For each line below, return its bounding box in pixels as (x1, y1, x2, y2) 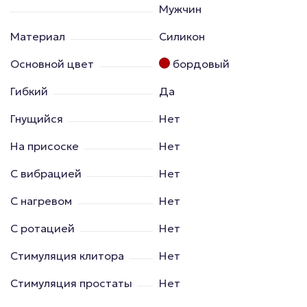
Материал (10, 29, 65, 43)
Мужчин (159, 1, 201, 16)
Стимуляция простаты (10, 275, 132, 290)
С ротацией (10, 221, 75, 235)
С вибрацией (10, 166, 82, 180)
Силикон (159, 29, 205, 43)
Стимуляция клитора (10, 248, 124, 262)
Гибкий (10, 84, 48, 98)
